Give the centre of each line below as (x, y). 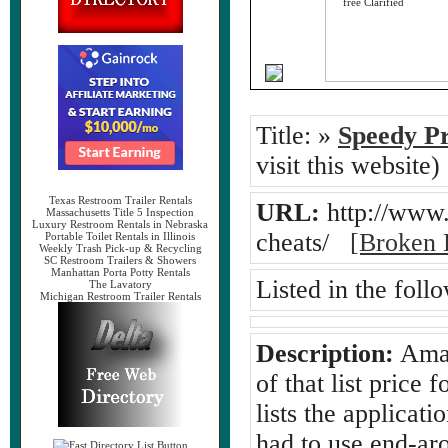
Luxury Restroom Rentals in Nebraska (120, 224)
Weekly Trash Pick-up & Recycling (120, 248)
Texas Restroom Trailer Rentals (120, 200)
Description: (325, 353)
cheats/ (303, 242)
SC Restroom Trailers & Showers (120, 260)
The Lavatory (120, 284)
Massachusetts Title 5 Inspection (120, 212)
